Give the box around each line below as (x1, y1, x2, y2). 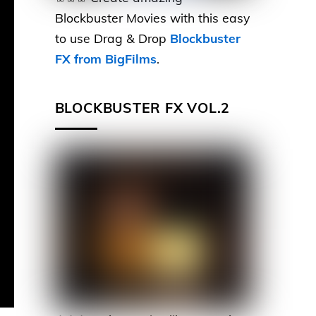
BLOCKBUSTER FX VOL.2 (54, 99, 231, 117)
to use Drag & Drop (54, 30, 170, 46)
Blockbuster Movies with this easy (54, 9, 250, 25)
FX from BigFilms (54, 50, 157, 66)
